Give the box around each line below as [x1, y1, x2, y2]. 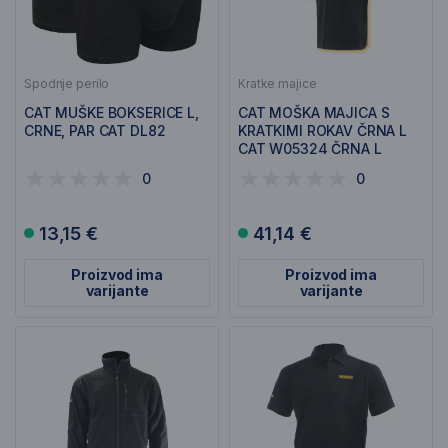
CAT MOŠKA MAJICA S [238, 104, 390, 121]
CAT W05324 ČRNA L [238, 140, 382, 157]
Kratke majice [238, 76, 317, 91]
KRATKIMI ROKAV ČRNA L [238, 122, 408, 139]
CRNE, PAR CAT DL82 [24, 122, 166, 139]
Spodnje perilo [24, 76, 110, 91]
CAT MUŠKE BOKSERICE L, [24, 104, 199, 121]
